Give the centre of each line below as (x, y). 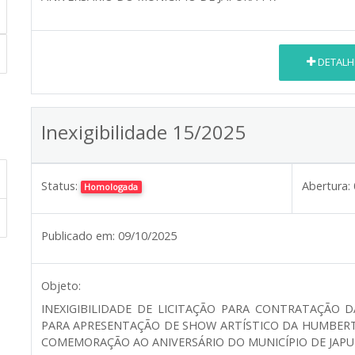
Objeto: (61, 285)
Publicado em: (78, 235)
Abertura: (326, 185)
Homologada (111, 186)
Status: (59, 185)
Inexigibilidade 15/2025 (143, 132)
